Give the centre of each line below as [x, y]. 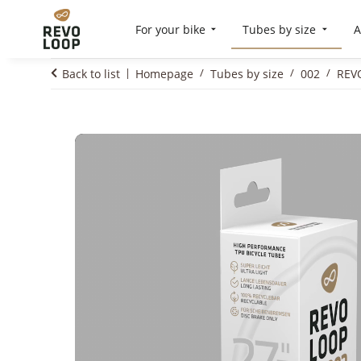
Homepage [164, 74]
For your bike [170, 29]
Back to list [91, 74]
